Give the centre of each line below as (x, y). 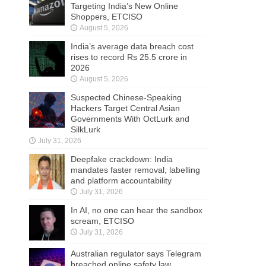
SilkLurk (85, 130)
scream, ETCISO (102, 221)
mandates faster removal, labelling (135, 170)
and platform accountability (121, 181)
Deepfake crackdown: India (122, 159)
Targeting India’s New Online (124, 6)
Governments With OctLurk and (130, 119)
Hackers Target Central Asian (125, 108)
